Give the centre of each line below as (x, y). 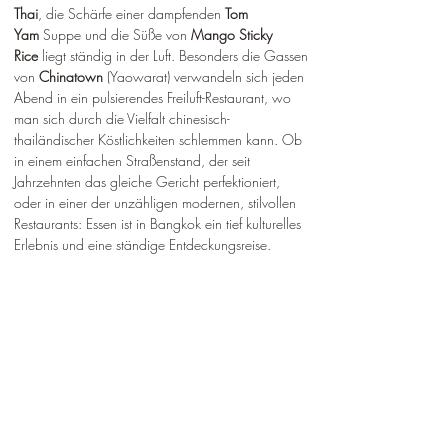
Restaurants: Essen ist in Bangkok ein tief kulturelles (159, 224)
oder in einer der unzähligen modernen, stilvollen (157, 203)
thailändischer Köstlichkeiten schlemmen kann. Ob (160, 140)
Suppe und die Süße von (115, 35)
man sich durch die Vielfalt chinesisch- (122, 119)
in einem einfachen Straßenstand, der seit (134, 161)
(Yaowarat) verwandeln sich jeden (205, 77)
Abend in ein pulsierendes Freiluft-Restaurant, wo (154, 98)
